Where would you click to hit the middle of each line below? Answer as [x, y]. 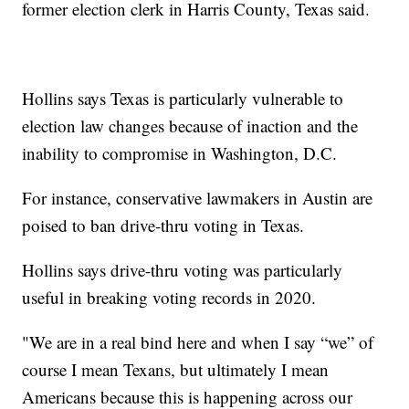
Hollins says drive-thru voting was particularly [183, 270]
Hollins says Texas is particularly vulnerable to [183, 99]
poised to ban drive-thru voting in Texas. [163, 225]
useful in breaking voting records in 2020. [169, 298]
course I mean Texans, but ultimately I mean [176, 370]
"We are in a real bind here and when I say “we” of [198, 342]
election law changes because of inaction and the [190, 126]
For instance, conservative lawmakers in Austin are [198, 198]
